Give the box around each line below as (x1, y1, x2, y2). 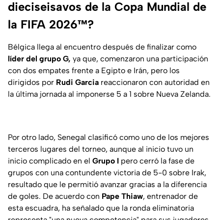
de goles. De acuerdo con (8, 192, 102, 201)
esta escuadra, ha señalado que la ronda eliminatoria (8, 203, 194, 213)
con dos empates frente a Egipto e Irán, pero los (8, 66, 180, 76)
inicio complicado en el (8, 156, 92, 166)
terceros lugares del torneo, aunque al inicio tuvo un (8, 144, 193, 154)
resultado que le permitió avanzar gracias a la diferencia (8, 180, 207, 190)
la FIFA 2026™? (8, 17, 94, 32)
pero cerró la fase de (119, 156, 194, 166)
